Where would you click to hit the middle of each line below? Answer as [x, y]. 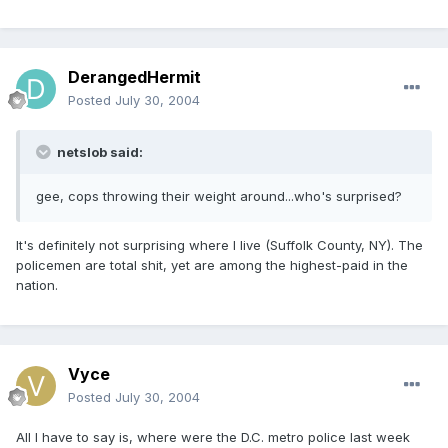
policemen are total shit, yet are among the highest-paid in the [212, 265]
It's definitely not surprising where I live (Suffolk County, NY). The [219, 245]
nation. [37, 285]
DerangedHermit [134, 77]
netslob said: [98, 152]
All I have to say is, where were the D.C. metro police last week [213, 437]
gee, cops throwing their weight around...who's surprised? [219, 196]
